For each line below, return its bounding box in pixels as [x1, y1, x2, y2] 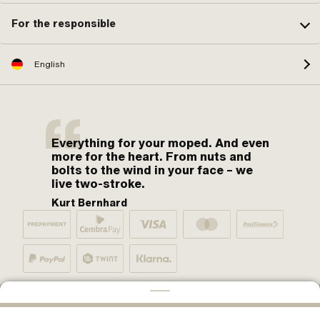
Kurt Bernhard [51, 196, 127, 211]
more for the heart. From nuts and [51, 149, 251, 165]
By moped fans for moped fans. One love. [37, 290, 211, 302]
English [34, 59, 65, 71]
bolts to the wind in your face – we [51, 162, 253, 179]
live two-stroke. [51, 176, 145, 192]
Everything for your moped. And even [51, 135, 269, 151]
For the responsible [11, 16, 116, 31]
